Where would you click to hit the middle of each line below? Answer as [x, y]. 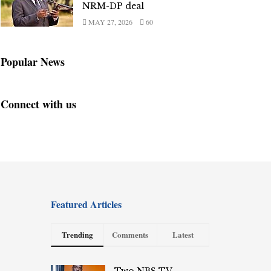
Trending [77, 234]
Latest [183, 234]
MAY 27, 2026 [109, 22]
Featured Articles [86, 204]
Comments [130, 234]
